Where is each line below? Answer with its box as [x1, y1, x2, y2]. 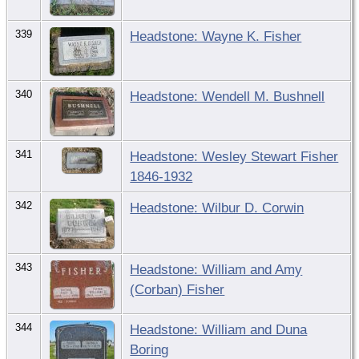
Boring [130, 341, 169, 357]
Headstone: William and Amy [130, 260, 303, 277]
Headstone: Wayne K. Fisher [130, 27, 302, 44]
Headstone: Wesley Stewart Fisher [130, 147, 339, 164]
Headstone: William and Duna [130, 321, 308, 337]
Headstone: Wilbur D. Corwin [130, 199, 305, 216]
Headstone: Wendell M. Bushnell [130, 87, 325, 104]
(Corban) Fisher [130, 280, 225, 297]
